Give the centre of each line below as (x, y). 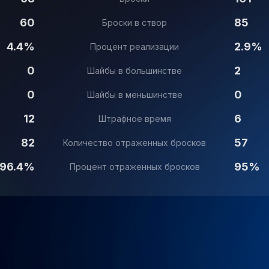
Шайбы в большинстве (134, 71)
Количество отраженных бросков (134, 143)
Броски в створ (134, 23)
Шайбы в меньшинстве (134, 95)
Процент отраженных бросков (134, 167)
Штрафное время (134, 119)
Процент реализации (134, 47)
